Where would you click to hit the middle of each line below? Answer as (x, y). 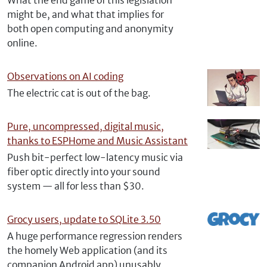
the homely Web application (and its (87, 250)
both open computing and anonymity (90, 29)
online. (22, 43)
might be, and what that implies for (86, 14)
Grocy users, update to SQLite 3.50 (84, 219)
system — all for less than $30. (76, 186)
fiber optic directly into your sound (84, 172)
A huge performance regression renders (95, 236)
